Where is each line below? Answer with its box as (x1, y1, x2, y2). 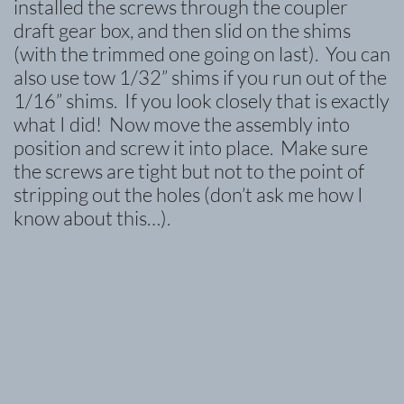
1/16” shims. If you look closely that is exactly (14, 88, 390, 113)
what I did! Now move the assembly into (14, 112, 350, 136)
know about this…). (14, 206, 170, 230)
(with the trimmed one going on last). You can (14, 41, 390, 66)
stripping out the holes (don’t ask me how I (14, 182, 363, 207)
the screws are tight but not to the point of (14, 159, 364, 183)
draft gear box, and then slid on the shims (14, 18, 351, 42)
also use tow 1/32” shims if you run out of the (14, 65, 387, 89)
